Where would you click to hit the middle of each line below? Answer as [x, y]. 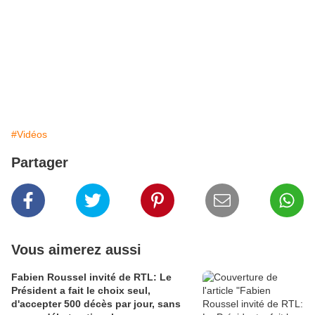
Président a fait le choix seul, [81, 291]
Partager [40, 163]
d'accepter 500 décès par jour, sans [96, 304]
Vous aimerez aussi [76, 250]
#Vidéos [29, 135]
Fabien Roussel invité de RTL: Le [91, 277]
